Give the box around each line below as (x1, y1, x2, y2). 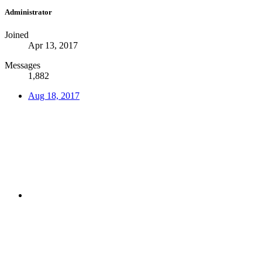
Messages (5, 60, 40, 70)
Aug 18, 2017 (28, 90, 80, 101)
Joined (5, 29, 29, 40)
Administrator (5, 7, 52, 16)
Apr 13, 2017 (28, 40, 78, 50)
